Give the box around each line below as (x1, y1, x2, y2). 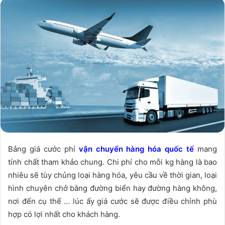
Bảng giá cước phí (8, 144, 79, 154)
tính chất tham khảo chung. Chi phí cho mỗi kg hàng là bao (8, 157, 217, 167)
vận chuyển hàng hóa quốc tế (78, 144, 194, 154)
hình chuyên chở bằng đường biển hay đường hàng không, (8, 183, 217, 193)
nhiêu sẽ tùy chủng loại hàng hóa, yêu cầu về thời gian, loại (8, 170, 217, 180)
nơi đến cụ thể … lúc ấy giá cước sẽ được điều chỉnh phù (8, 196, 217, 206)
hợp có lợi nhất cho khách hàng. (8, 209, 120, 219)
